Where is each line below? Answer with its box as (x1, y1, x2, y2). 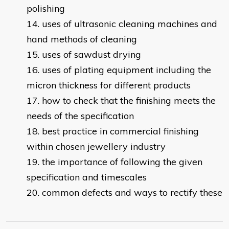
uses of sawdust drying (42, 49, 141, 61)
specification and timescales (27, 171, 147, 184)
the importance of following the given (42, 156, 202, 168)
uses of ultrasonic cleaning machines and (42, 18, 217, 30)
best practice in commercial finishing (42, 125, 199, 138)
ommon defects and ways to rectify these (47, 187, 222, 199)
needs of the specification (27, 110, 134, 122)
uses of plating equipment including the (42, 64, 211, 76)
